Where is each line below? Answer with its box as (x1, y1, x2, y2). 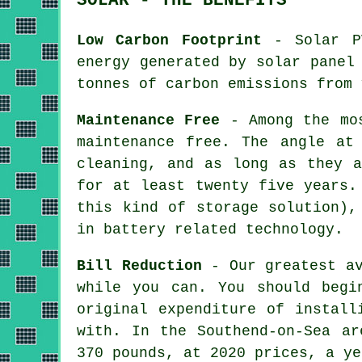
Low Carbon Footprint (77, 32, 262, 48)
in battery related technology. (77, 221, 343, 238)
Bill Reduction (77, 258, 202, 274)
